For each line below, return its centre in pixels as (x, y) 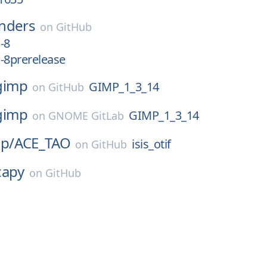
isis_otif (151, 144)
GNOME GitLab (86, 116)
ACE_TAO (42, 143)
